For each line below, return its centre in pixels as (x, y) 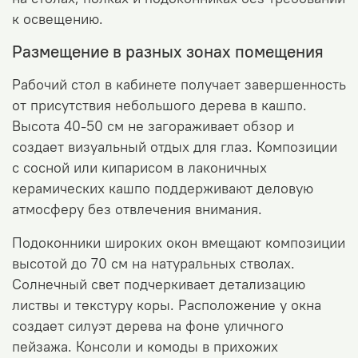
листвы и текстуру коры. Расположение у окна (167, 305)
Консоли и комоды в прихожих (177, 346)
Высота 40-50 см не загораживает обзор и (153, 126)
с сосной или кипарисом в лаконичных (139, 167)
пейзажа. (44, 346)
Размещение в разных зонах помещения (168, 51)
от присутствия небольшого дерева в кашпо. (159, 105)
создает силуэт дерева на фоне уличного (148, 326)
